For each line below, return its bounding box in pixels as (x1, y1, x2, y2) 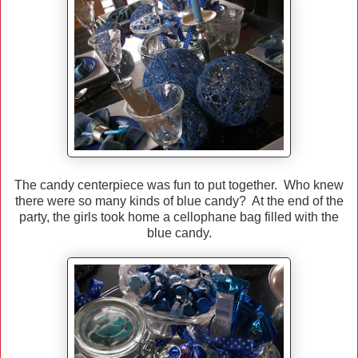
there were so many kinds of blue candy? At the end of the (14, 194, 344, 209)
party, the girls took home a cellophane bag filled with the (19, 210, 339, 225)
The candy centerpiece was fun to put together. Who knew (14, 178, 344, 193)
